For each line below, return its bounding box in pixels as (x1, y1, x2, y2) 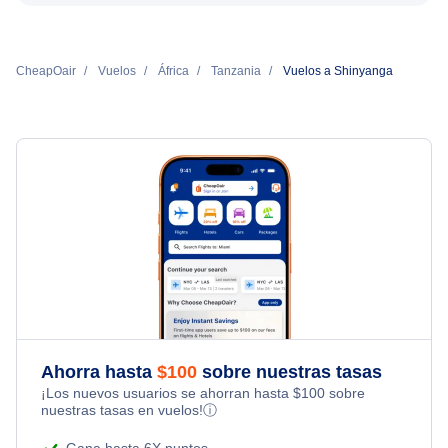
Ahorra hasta (41, 362, 157, 383)
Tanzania (211, 64, 261, 79)
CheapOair (16, 64, 76, 79)
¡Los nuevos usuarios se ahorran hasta (41, 385, 293, 402)
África (158, 64, 189, 79)
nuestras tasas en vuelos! (41, 402, 203, 419)
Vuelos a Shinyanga (283, 64, 393, 79)
